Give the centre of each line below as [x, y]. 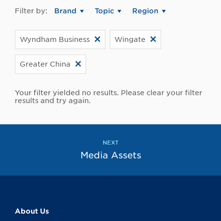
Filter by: [31, 11]
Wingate [130, 40]
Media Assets [110, 155]
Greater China [45, 64]
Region [145, 11]
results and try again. [53, 101]
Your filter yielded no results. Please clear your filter [109, 93]
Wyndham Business [55, 40]
